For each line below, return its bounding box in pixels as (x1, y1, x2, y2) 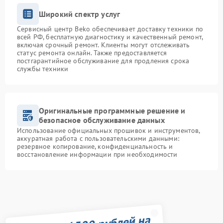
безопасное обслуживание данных (39, 115, 165, 125)
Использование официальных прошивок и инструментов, (17, 126, 200, 135)
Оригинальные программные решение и (39, 106, 186, 116)
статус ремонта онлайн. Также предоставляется (17, 48, 167, 58)
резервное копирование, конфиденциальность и (17, 142, 173, 151)
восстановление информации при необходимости (17, 150, 178, 159)
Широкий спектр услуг (39, 8, 120, 19)
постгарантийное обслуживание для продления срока (17, 56, 190, 66)
